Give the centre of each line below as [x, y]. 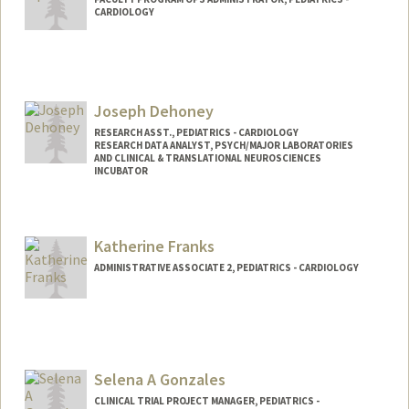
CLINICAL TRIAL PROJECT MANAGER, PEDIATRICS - [206, 400]
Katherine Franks [154, 246]
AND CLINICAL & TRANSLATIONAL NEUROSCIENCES [207, 157]
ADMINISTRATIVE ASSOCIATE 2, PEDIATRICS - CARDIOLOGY [226, 268]
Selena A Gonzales [159, 379]
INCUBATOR [121, 170]
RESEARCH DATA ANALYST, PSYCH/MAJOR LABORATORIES [223, 145]
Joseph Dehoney [153, 110]
